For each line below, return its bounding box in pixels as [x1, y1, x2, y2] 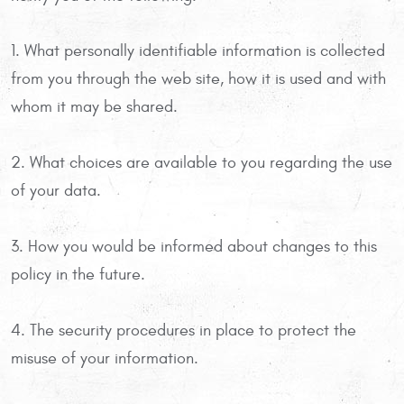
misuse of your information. [11, 348, 198, 368]
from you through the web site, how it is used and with [11, 69, 386, 88]
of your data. [11, 180, 101, 200]
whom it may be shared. [11, 96, 178, 116]
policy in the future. [11, 264, 145, 284]
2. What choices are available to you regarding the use [11, 152, 392, 172]
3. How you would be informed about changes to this [11, 236, 377, 256]
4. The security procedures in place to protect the [11, 320, 356, 340]
